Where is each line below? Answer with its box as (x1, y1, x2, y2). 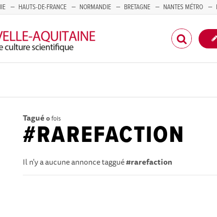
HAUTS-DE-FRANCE (18, 3, 66, 12)
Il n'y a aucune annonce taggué (23, 155, 126, 168)
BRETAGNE (124, 3, 150, 12)
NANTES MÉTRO (163, 3, 203, 12)
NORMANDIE (79, 3, 111, 12)
